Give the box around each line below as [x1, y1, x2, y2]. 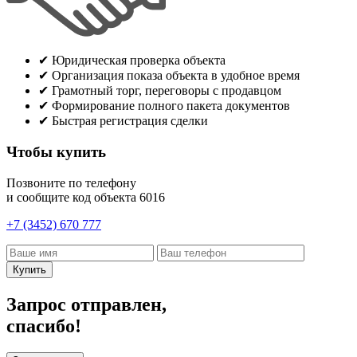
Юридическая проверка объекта [49, 53, 226, 68]
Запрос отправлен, [6, 293, 167, 315]
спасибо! [6, 315, 81, 336]
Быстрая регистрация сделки [49, 114, 208, 128]
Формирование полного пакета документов [49, 99, 290, 113]
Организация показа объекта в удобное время [49, 69, 300, 83]
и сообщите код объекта [6, 190, 139, 204]
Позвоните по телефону [6, 175, 136, 190]
